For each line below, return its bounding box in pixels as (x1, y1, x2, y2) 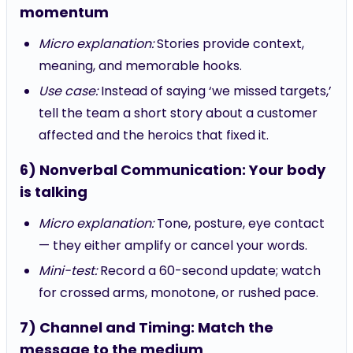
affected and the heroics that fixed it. (39, 126, 269, 144)
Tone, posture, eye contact (154, 214, 325, 232)
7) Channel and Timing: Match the (20, 318, 273, 337)
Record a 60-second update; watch (97, 262, 321, 280)
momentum (20, 2, 109, 22)
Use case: (39, 82, 98, 100)
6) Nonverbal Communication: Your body (20, 160, 325, 180)
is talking (20, 182, 87, 202)
